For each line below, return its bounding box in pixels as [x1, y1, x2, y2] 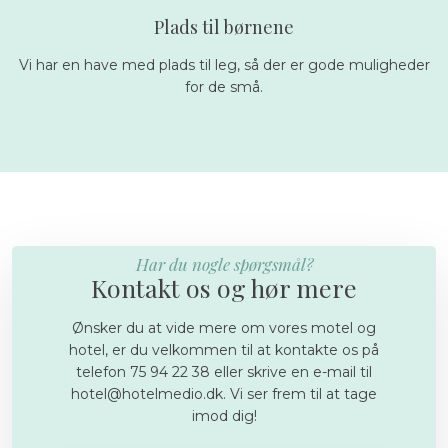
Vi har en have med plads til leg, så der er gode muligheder [18, 55, 430, 74]
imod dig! [191, 407, 257, 426]
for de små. [185, 77, 263, 96]
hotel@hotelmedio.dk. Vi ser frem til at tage [71, 385, 377, 404]
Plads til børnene [154, 14, 294, 39]
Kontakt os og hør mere [91, 271, 357, 305]
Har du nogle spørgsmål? [135, 253, 313, 276]
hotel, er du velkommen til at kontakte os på [69, 341, 379, 360]
